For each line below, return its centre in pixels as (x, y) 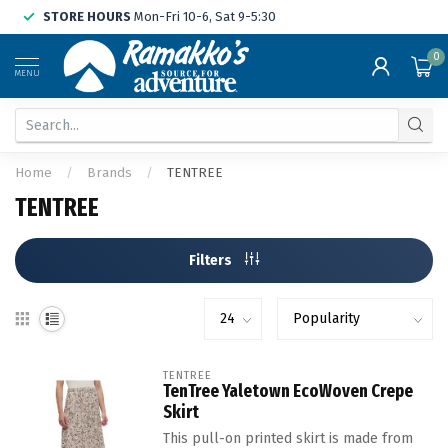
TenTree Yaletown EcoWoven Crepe (287, 391)
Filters (212, 260)
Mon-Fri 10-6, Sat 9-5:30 (203, 16)
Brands (109, 173)
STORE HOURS (87, 16)
